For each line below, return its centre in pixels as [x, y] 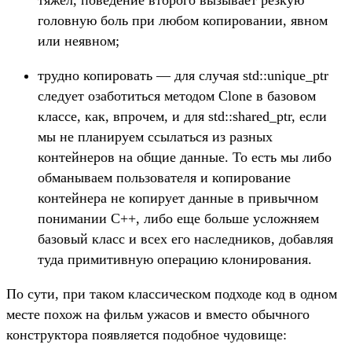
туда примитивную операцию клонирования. [175, 260]
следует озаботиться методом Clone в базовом [177, 96]
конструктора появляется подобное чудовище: [147, 335]
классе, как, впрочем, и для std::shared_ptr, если [182, 117]
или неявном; [79, 41]
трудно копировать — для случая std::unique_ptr [183, 76]
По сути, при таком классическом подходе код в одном [172, 294]
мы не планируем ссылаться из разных [155, 137]
